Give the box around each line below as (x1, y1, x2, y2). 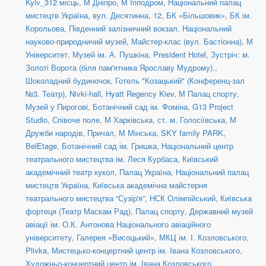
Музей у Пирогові (26, 101, 88, 113)
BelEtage (26, 140, 57, 152)
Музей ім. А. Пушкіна (72, 49, 148, 61)
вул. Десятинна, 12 (93, 9, 161, 21)
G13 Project (192, 101, 233, 113)
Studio (26, 114, 47, 126)
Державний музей (189, 205, 253, 217)
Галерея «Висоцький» (77, 232, 154, 243)
